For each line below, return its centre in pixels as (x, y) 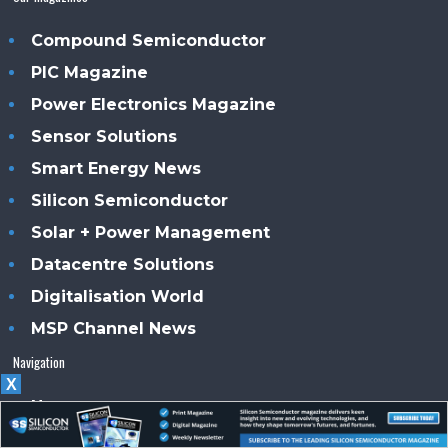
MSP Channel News (114, 328)
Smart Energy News (116, 168)
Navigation (39, 361)
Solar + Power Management (151, 232)
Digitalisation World (118, 296)
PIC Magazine (90, 72)
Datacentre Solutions (123, 264)
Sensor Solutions (104, 136)
